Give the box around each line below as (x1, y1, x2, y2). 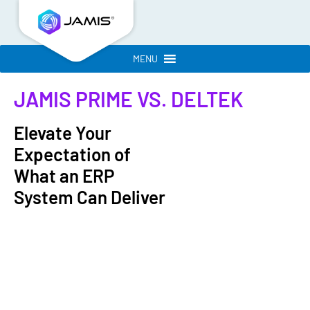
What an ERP (14, 165, 114, 186)
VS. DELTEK (133, 86, 244, 111)
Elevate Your (14, 122, 111, 143)
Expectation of (14, 143, 131, 165)
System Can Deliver (14, 186, 165, 208)
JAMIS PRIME (14, 86, 133, 111)
